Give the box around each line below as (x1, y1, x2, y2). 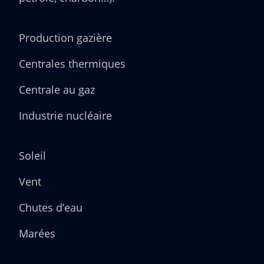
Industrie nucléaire (19, 108, 112, 123)
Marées (19, 226, 55, 241)
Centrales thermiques (19, 57, 126, 71)
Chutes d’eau (19, 200, 82, 215)
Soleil (19, 148, 46, 163)
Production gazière (19, 31, 112, 45)
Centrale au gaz (19, 82, 95, 97)
